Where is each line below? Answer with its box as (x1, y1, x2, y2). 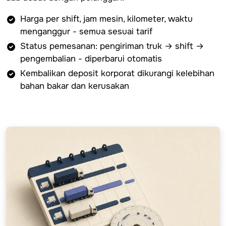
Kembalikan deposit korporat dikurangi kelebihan (20, 68, 214, 79)
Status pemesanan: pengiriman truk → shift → (20, 41, 204, 52)
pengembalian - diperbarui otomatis (20, 53, 162, 65)
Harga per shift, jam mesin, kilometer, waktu (20, 14, 193, 25)
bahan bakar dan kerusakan (20, 81, 129, 92)
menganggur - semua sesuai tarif (20, 26, 152, 37)
